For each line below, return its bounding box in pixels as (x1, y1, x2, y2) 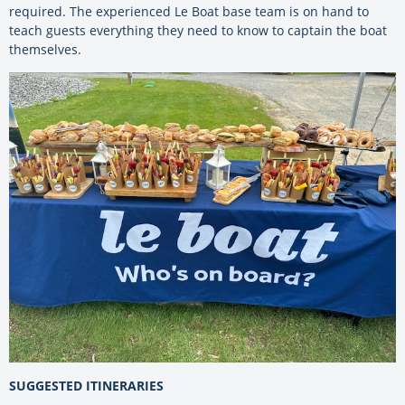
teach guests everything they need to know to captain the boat (9, 21, 387, 39)
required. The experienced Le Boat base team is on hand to (9, 2, 369, 20)
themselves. (9, 40, 81, 58)
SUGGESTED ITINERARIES (9, 376, 164, 394)
